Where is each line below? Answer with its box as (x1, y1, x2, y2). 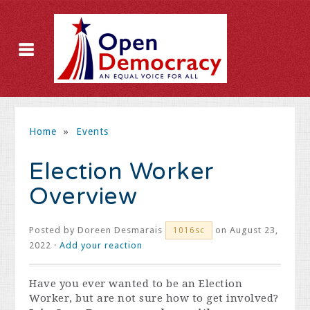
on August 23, (212, 225, 279, 235)
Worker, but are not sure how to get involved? (29, 292, 279, 304)
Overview (29, 183, 138, 211)
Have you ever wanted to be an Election (29, 277, 243, 290)
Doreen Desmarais (77, 225, 163, 235)
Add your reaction (60, 240, 143, 250)
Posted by (29, 225, 78, 235)
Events (75, 126, 109, 137)
